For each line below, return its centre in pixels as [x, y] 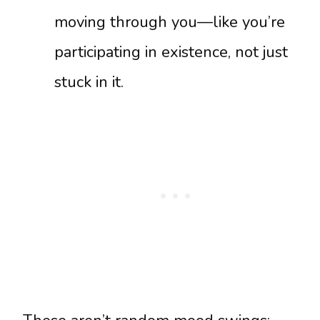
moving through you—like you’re [170, 22]
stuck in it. [89, 82]
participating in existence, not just [171, 52]
